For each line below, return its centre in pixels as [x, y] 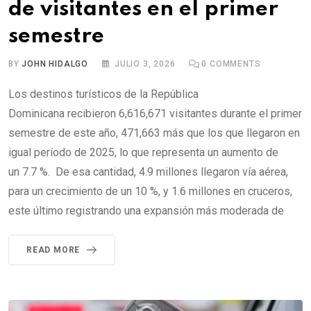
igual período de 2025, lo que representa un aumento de [143, 153]
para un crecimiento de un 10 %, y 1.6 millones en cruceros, [150, 192]
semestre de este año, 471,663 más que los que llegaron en [154, 133]
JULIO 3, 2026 [145, 64]
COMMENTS [234, 64]
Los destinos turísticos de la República [103, 94]
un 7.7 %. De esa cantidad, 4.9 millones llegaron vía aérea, [148, 172]
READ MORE [53, 250]
